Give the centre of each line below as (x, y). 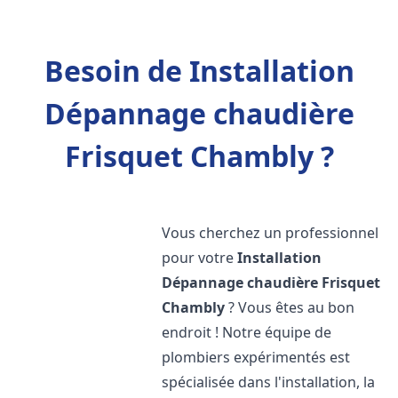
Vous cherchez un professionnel (271, 233)
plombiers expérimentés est (256, 357)
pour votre (200, 258)
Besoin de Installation (199, 71)
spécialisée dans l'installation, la (269, 382)
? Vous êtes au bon (290, 307)
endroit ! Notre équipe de (247, 332)
